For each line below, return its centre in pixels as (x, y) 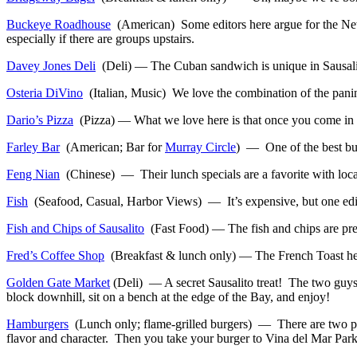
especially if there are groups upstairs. (100, 38)
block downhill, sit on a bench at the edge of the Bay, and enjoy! (168, 296)
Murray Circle (200, 147)
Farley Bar (33, 147)
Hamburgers (37, 324)
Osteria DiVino (45, 92)
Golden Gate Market (58, 282)
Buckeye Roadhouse (59, 24)
